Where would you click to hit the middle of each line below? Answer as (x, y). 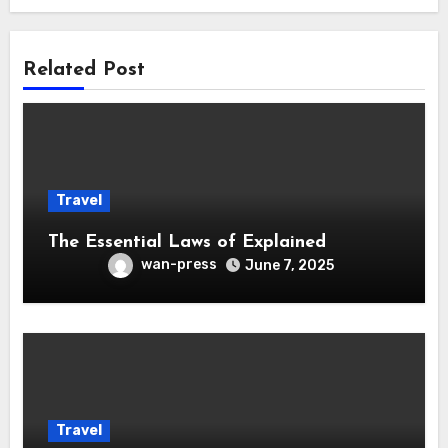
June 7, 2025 (289, 265)
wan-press (178, 264)
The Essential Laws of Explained (186, 242)
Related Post (83, 69)
